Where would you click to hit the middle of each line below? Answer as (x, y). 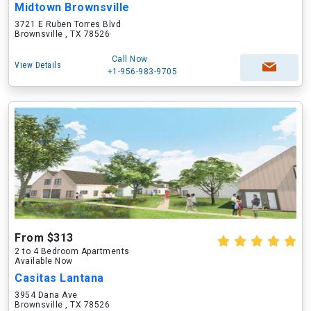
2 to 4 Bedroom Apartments (72, 251)
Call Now (129, 59)
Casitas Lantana (59, 278)
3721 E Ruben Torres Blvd (68, 24)
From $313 (44, 238)
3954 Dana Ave (46, 295)
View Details (38, 65)
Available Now (44, 261)
